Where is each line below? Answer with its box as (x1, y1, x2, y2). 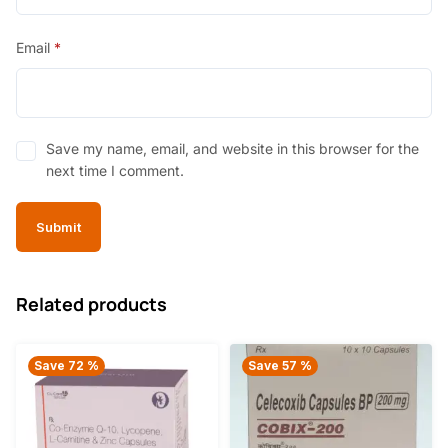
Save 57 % (248, 357, 312, 373)
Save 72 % (34, 357, 99, 373)
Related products (16, 292, 167, 317)
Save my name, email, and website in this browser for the (46, 140, 419, 158)
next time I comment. (46, 162, 184, 180)
